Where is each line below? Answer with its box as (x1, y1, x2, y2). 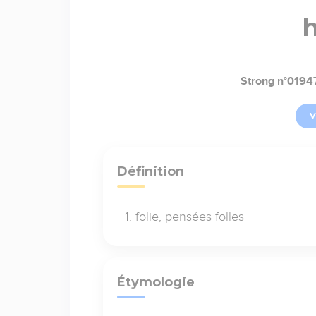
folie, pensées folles (135, 209, 244, 224)
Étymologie (116, 274, 195, 290)
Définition (116, 163, 184, 179)
